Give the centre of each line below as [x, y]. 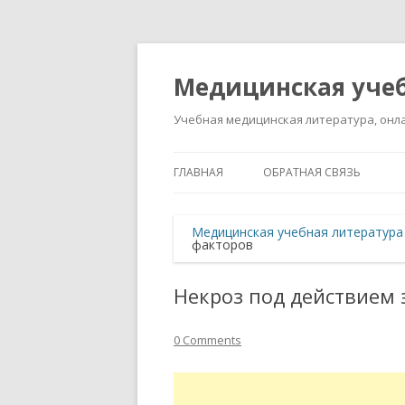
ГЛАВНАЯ [198, 172]
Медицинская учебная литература [297, 232]
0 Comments [207, 340]
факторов [222, 245]
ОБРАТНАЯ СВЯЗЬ [312, 172]
